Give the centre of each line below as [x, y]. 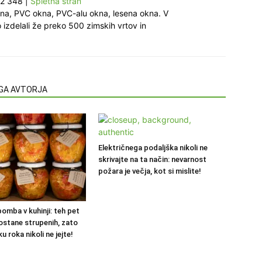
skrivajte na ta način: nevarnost [152, 159]
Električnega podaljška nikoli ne [153, 148]
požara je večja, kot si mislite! [150, 171]
